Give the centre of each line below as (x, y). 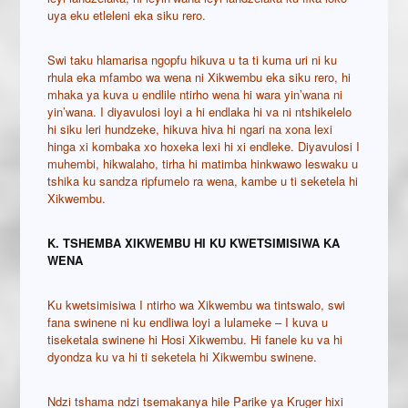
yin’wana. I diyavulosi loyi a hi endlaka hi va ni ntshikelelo (200, 112)
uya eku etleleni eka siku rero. (127, 15)
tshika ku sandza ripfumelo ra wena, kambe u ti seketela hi (203, 181)
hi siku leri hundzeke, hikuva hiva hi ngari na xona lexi (190, 129)
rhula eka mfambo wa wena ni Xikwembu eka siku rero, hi (199, 77)
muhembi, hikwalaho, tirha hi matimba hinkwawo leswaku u (203, 164)
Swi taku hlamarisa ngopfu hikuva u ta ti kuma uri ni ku (193, 60)
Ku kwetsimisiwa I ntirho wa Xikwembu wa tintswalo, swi (197, 305)
